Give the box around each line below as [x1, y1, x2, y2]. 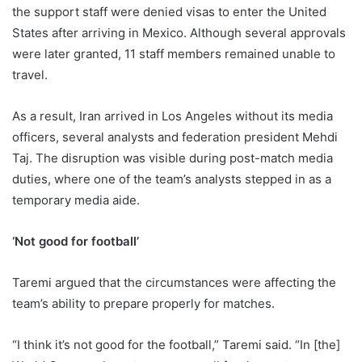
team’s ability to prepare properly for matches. [12, 296, 275, 311]
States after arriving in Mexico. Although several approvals [12, 25, 346, 40]
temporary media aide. [12, 192, 140, 208]
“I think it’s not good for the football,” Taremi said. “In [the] [12, 337, 340, 352]
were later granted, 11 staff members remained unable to [12, 46, 335, 61]
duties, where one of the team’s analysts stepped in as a [12, 171, 331, 187]
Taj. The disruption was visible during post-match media [12, 150, 333, 166]
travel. [12, 67, 48, 82]
